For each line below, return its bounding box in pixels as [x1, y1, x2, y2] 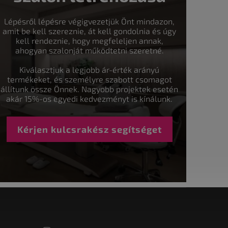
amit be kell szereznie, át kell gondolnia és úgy [3, 25, 177, 36]
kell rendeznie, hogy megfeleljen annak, [15, 35, 163, 45]
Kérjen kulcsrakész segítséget [17, 123, 162, 135]
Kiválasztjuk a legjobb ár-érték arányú [19, 64, 160, 74]
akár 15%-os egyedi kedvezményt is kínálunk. [6, 93, 173, 103]
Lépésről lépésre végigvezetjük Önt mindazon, [4, 16, 175, 26]
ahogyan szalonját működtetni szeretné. [15, 45, 164, 55]
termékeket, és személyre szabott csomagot [7, 74, 172, 84]
